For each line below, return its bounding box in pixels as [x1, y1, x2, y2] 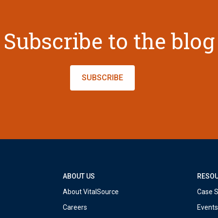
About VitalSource [62, 188, 119, 196]
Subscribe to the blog [3, 27, 215, 55]
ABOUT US [62, 172, 95, 181]
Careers [62, 203, 87, 212]
